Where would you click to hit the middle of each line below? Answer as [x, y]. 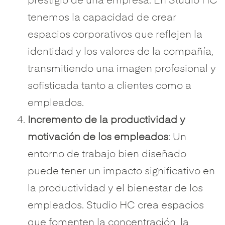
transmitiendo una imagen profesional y [122, 69]
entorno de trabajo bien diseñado [107, 155]
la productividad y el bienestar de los [115, 189]
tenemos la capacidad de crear [102, 18]
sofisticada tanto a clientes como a [109, 86]
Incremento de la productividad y [106, 121]
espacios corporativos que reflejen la [115, 35]
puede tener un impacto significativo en [121, 172]
